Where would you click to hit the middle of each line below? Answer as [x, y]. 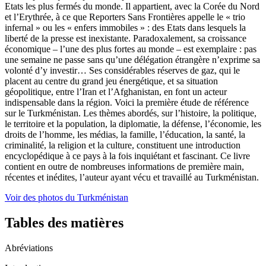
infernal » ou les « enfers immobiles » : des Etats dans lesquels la [125, 27]
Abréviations [29, 248]
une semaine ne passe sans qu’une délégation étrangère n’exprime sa [132, 59]
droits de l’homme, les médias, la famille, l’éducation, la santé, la [125, 134]
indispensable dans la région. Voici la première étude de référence [127, 102]
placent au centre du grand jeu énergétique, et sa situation [111, 81]
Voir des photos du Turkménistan [66, 197]
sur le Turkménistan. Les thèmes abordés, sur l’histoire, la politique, [131, 113]
